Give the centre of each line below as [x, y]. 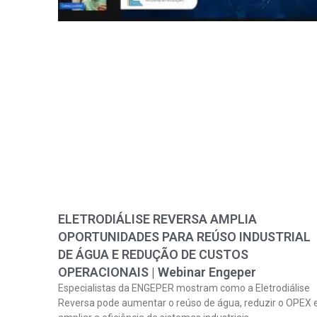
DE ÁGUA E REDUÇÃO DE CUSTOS [153, 254]
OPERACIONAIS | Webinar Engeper [157, 272]
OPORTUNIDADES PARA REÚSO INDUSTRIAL [184, 236]
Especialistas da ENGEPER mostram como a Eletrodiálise [184, 288]
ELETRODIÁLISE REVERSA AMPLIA [157, 219]
